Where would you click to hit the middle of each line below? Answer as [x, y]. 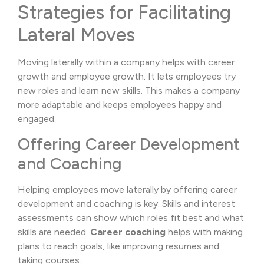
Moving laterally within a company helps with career [126, 62]
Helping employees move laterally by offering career [127, 189]
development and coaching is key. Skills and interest [126, 203]
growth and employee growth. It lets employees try [127, 76]
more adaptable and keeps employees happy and [120, 104]
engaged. [37, 118]
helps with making [204, 232]
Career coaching [128, 232]
